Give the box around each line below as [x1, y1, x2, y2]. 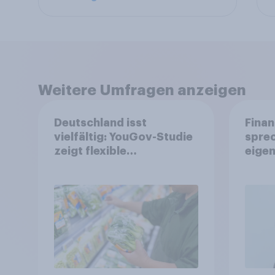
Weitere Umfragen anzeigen [38, 83, 246, 98]
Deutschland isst [53, 117, 147, 128]
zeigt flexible [53, 145, 126, 157]
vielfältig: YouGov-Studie [53, 131, 193, 142]
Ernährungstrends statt [53, 159, 185, 171]
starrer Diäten [53, 173, 132, 185]
